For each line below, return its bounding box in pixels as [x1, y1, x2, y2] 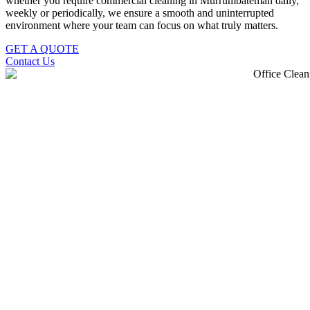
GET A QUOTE [6, 42, 79, 55]
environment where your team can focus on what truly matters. [6, 19, 278, 31]
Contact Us [6, 55, 55, 67]
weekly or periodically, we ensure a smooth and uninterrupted [6, 6, 274, 19]
